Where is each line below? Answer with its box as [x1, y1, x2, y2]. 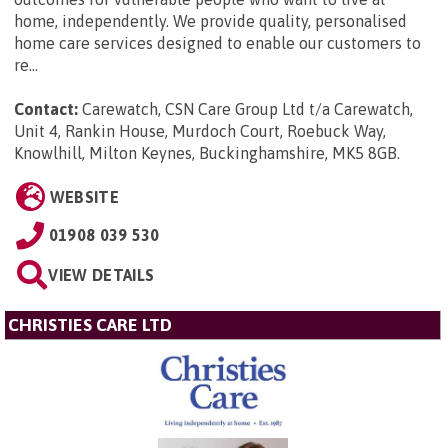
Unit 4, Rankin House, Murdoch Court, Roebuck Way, [14, 122, 386, 141]
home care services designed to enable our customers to [14, 34, 421, 53]
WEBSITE [49, 188, 119, 207]
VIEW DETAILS [48, 266, 155, 285]
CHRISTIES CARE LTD [8, 315, 172, 336]
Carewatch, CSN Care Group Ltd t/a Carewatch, [82, 100, 413, 119]
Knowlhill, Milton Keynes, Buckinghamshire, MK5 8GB [14, 144, 397, 163]
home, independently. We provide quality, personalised [14, 12, 407, 31]
